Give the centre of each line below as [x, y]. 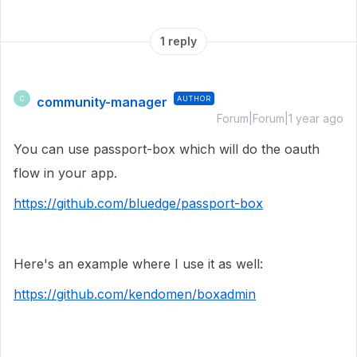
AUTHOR [194, 98]
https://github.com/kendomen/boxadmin [135, 294]
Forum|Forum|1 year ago [280, 118]
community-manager [102, 102]
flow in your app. [65, 173]
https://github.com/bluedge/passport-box [138, 203]
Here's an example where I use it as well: [138, 264]
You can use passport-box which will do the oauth [167, 149]
